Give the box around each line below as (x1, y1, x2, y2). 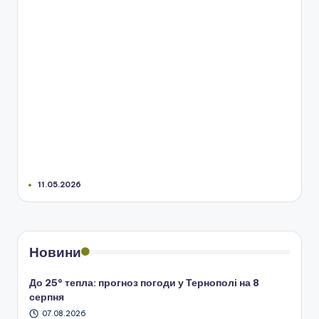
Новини (29, 244, 81, 261)
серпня (29, 291, 64, 304)
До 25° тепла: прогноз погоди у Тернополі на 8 (29, 276, 259, 290)
